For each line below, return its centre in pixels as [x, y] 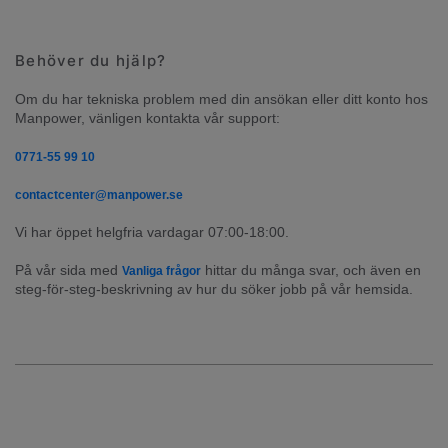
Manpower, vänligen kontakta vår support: [147, 118]
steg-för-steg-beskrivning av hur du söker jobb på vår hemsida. [214, 289]
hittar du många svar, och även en [311, 270]
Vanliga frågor [161, 271]
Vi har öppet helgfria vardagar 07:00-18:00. [152, 232]
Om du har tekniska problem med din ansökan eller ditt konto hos [221, 99]
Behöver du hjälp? [91, 61]
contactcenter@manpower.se [99, 195]
